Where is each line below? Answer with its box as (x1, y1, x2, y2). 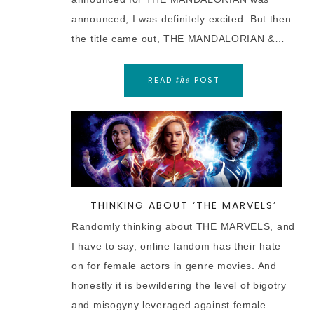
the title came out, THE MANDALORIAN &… (71, 33, 285, 44)
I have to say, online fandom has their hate (71, 240, 282, 252)
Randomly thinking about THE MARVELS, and (71, 221, 296, 232)
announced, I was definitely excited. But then (71, 13, 292, 25)
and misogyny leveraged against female (71, 299, 266, 310)
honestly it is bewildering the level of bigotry (71, 280, 287, 291)
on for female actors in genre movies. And (71, 260, 277, 271)
